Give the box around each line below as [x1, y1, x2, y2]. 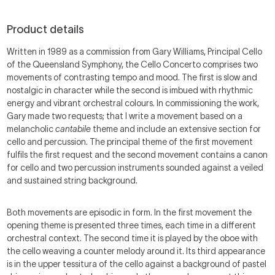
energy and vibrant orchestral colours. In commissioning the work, [7, 98, 260, 108]
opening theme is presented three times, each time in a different [7, 220, 257, 230]
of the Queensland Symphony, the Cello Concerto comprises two [7, 60, 258, 69]
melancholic [7, 124, 56, 134]
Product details [7, 23, 85, 36]
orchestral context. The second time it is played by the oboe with [7, 233, 258, 243]
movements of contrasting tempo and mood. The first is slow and [7, 72, 258, 82]
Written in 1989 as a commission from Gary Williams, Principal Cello [7, 47, 263, 56]
